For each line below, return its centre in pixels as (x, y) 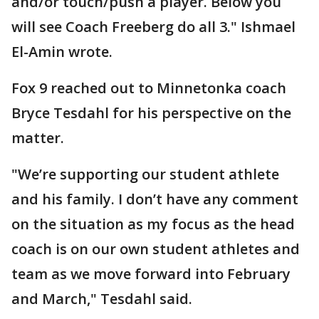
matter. (38, 137)
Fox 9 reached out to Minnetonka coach (149, 88)
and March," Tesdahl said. (102, 298)
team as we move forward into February (151, 273)
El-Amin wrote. (62, 51)
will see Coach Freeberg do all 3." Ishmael (153, 26)
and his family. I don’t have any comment (155, 199)
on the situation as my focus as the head (153, 224)
